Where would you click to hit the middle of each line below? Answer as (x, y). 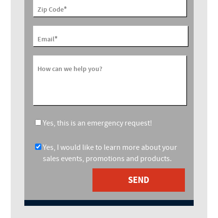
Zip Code (51, 9)
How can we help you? (70, 69)
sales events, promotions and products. (107, 158)
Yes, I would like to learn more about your (110, 147)
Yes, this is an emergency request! (97, 123)
